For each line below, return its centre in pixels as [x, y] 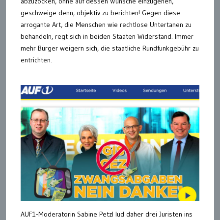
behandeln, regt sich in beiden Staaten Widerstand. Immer [107, 36]
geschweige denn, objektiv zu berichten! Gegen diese [100, 13]
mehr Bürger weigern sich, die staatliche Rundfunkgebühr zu [110, 48]
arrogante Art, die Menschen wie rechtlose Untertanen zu [106, 25]
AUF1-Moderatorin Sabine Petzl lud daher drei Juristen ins [107, 214]
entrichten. [36, 60]
